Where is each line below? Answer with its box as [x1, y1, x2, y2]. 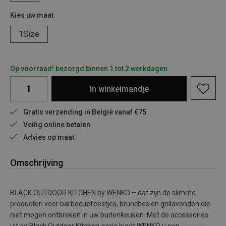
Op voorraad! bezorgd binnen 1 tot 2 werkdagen [10, 65, 167, 73]
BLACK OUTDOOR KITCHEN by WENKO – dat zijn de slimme [10, 189, 196, 197]
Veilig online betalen [23, 121, 90, 129]
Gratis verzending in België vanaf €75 [23, 108, 146, 116]
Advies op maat [23, 133, 74, 141]
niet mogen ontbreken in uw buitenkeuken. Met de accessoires [10, 211, 208, 219]
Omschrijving [10, 157, 63, 168]
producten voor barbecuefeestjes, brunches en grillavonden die [10, 200, 210, 208]
